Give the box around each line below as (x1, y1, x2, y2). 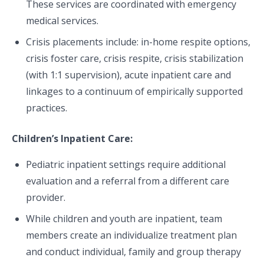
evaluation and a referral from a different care (26, 174, 229, 187)
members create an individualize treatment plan (26, 229, 237, 242)
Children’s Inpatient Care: (12, 132, 133, 145)
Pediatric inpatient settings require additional (26, 158, 226, 171)
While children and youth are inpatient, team (26, 212, 222, 225)
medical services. (26, 14, 103, 27)
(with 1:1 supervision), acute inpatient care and (26, 68, 231, 81)
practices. (26, 101, 72, 114)
